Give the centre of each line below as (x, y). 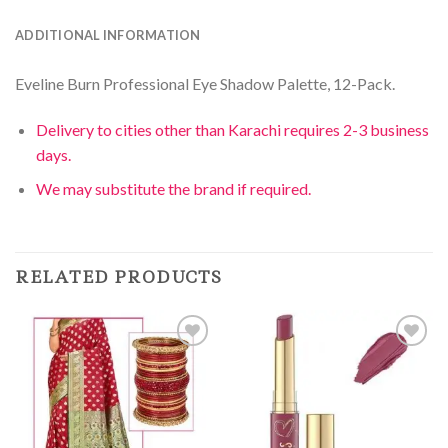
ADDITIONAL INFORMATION (108, 34)
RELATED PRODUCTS (118, 277)
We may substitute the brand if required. (173, 189)
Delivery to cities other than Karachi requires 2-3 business (232, 129)
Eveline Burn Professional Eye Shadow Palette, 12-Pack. (205, 83)
